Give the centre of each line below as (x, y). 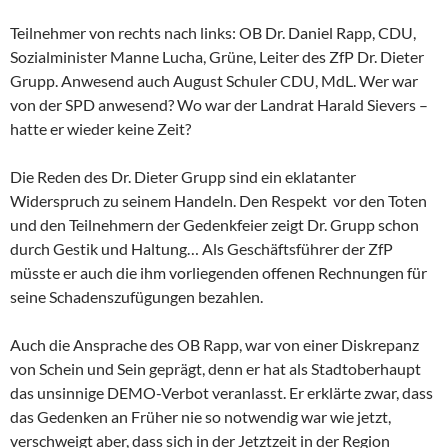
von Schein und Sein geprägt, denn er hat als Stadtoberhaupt (215, 369)
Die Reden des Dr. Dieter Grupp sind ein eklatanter (183, 177)
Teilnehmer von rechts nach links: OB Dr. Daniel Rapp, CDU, (213, 33)
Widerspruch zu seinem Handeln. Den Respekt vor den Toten (218, 201)
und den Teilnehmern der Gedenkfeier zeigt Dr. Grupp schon (214, 225)
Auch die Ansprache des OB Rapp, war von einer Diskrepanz (214, 345)
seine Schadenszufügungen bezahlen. (136, 297)
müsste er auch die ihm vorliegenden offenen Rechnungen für (218, 273)
